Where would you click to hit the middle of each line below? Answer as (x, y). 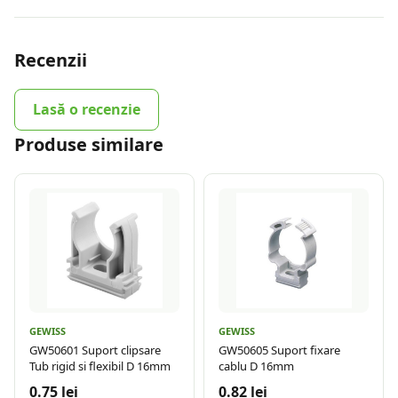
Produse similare (89, 145)
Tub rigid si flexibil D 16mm (100, 366)
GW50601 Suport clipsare (95, 350)
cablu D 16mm (256, 366)
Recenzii (51, 60)
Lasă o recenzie (87, 110)
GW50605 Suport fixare (279, 350)
